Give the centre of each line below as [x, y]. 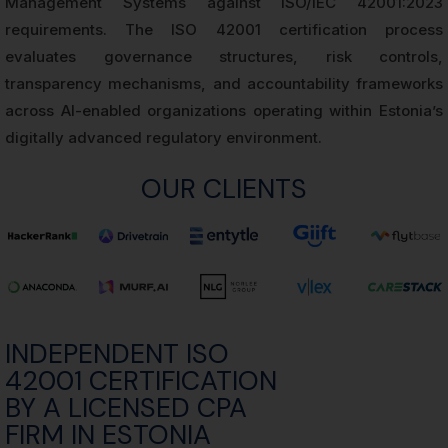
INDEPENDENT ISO [117, 354]
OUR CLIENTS [224, 188]
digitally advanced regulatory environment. [163, 137]
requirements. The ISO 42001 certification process [224, 29]
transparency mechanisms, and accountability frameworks [224, 83]
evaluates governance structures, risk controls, [224, 56]
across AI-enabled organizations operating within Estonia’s [224, 110]
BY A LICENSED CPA [126, 408]
